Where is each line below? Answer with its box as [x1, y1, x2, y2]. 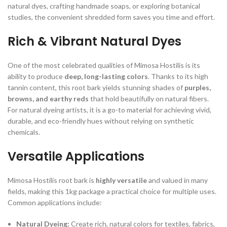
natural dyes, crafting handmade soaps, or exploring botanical [8, 1, 200, 10]
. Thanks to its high [148, 71, 208, 81]
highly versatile [96, 175, 147, 184]
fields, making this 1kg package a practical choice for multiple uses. [8, 186, 216, 196]
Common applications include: [8, 198, 102, 207]
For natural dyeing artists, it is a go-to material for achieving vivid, [8, 105, 211, 114]
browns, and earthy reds [8, 94, 89, 103]
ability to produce [8, 71, 64, 81]
